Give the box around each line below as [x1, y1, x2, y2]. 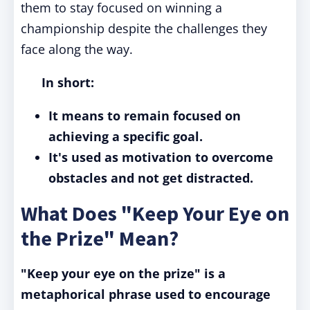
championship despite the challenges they [21, 20, 267, 37]
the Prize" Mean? [21, 225, 179, 251]
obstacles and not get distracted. [48, 170, 253, 186]
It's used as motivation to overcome [48, 149, 273, 165]
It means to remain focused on [48, 107, 241, 124]
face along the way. [21, 41, 133, 57]
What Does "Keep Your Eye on [21, 200, 289, 226]
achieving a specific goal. [48, 128, 203, 145]
